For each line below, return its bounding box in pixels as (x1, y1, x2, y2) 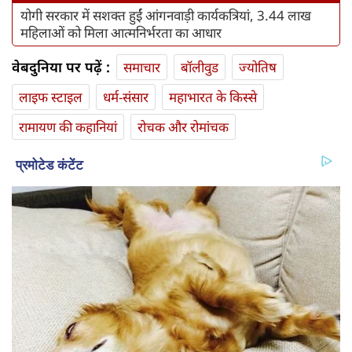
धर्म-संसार (103, 88, 148, 107)
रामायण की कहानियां (19, 118, 117, 137)
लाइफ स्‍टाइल (19, 88, 82, 107)
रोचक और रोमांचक (137, 118, 229, 137)
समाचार (123, 58, 160, 77)
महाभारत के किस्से (169, 88, 257, 107)
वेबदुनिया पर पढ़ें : (12, 57, 110, 77)
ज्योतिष (239, 58, 277, 77)
